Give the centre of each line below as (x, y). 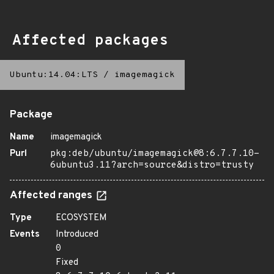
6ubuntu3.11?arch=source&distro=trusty (152, 165)
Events (25, 235)
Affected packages (90, 41)
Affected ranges (52, 196)
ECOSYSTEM (81, 218)
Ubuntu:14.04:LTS (54, 75)
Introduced (77, 235)
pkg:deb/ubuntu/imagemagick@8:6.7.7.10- (155, 154)
